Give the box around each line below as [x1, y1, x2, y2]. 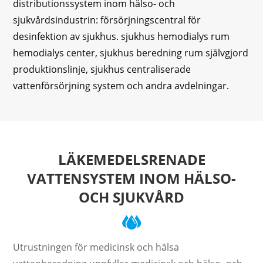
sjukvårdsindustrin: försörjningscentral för [13, 14, 201, 26]
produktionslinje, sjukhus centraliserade [13, 63, 191, 76]
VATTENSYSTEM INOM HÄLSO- [27, 168, 236, 188]
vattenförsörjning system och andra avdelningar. [13, 79, 230, 92]
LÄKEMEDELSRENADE [58, 150, 205, 169]
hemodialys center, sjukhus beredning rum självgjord [13, 46, 249, 59]
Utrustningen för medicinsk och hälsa [13, 241, 180, 254]
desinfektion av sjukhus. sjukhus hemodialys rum [13, 30, 230, 43]
